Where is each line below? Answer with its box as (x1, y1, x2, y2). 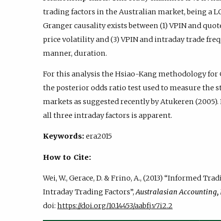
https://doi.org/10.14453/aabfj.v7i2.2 (57, 201, 173, 211)
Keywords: (43, 132, 84, 141)
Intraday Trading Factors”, (43, 187, 136, 197)
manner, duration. (43, 48, 107, 58)
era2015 (84, 132, 112, 141)
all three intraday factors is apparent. (43, 111, 172, 120)
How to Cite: (43, 152, 91, 162)
